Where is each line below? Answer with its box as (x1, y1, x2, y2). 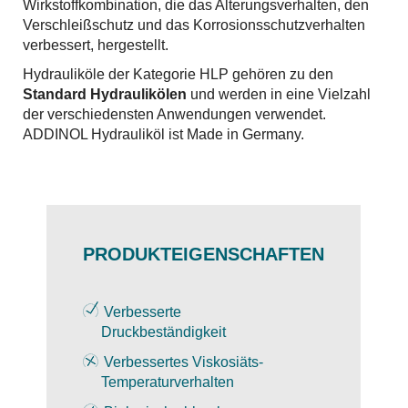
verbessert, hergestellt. (23, 37, 168, 53)
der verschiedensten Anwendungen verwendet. (23, 107, 326, 122)
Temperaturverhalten (83, 374, 234, 390)
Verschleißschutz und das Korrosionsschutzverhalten (23, 17, 365, 33)
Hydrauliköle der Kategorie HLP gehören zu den (23, 66, 333, 82)
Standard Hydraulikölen (23, 87, 187, 102)
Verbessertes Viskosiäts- (104, 354, 263, 370)
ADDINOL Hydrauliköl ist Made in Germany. (23, 127, 304, 142)
